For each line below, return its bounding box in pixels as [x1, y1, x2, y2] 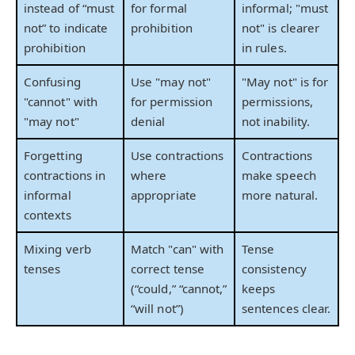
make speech [242, 167, 316, 184]
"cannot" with [24, 94, 98, 110]
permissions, [242, 94, 313, 110]
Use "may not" [131, 74, 212, 90]
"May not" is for [242, 74, 329, 90]
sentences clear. [242, 300, 331, 317]
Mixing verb [24, 241, 91, 258]
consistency [242, 261, 307, 277]
